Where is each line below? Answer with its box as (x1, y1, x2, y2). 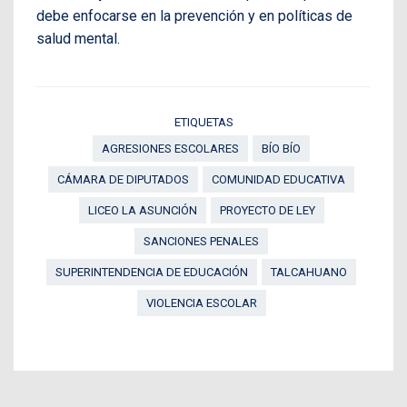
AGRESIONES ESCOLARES (102, 141, 239, 155)
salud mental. (36, 29, 120, 47)
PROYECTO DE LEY (219, 203, 315, 217)
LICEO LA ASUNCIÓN (87, 203, 197, 217)
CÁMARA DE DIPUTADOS (57, 172, 189, 186)
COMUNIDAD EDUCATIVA (212, 172, 345, 186)
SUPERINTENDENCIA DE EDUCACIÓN (55, 264, 248, 279)
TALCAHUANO (271, 264, 347, 279)
